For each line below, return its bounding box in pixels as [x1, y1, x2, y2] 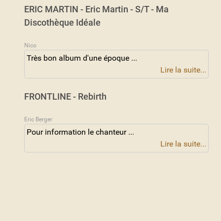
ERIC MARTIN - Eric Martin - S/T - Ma [24, 3, 169, 14]
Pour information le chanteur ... [27, 127, 134, 137]
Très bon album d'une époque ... [27, 53, 137, 63]
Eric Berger [24, 115, 52, 123]
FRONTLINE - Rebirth [24, 91, 107, 102]
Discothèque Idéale [24, 17, 101, 28]
